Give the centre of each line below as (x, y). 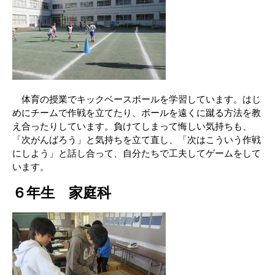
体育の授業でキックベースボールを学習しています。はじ (137, 99)
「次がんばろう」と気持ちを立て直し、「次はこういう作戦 (137, 140)
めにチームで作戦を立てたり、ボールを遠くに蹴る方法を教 (137, 113)
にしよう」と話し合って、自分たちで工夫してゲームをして (137, 153)
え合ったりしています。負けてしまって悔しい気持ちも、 (132, 126)
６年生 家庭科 (62, 193)
